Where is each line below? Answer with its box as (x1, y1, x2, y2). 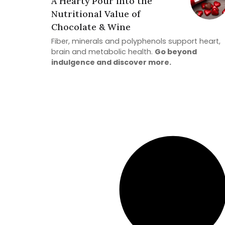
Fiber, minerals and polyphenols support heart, (51, 36, 220, 47)
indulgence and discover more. (51, 57, 171, 68)
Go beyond (155, 47, 197, 57)
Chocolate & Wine (51, 21, 131, 33)
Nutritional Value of (51, 8, 141, 20)
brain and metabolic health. (51, 47, 155, 57)
